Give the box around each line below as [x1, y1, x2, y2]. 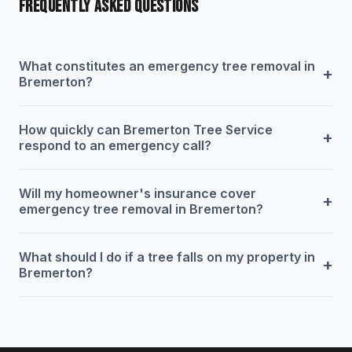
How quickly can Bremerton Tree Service [19, 121, 273, 137]
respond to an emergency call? [19, 137, 211, 153]
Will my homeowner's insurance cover [19, 185, 256, 201]
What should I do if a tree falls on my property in [19, 248, 315, 265]
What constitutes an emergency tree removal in [19, 57, 315, 74]
